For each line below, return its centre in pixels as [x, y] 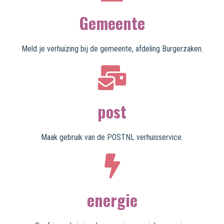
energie [112, 200]
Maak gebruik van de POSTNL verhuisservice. [112, 137]
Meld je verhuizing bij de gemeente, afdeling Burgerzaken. [112, 49]
